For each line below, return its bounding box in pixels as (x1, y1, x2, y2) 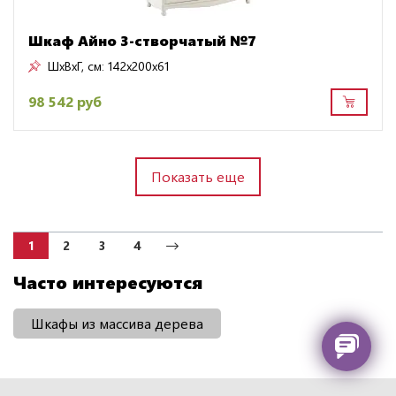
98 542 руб (28, 92, 102, 111)
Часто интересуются (13, 269, 202, 293)
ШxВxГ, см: (48, 57, 104, 74)
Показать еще (151, 166, 245, 186)
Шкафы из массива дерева (31, 313, 203, 332)
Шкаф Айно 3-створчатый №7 (28, 30, 256, 49)
